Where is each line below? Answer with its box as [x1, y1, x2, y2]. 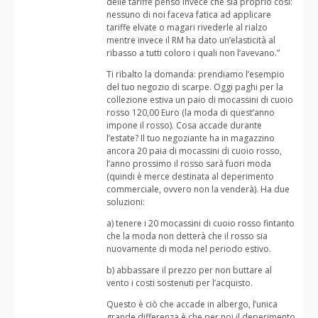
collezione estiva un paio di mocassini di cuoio [106, 94, 293, 106]
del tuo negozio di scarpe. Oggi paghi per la [106, 81, 283, 93]
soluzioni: [106, 196, 145, 208]
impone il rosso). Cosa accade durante [106, 119, 262, 131]
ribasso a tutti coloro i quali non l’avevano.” [106, 47, 280, 59]
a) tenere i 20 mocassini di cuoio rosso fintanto [106, 217, 295, 229]
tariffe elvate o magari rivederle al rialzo [106, 21, 268, 33]
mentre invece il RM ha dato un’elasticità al [106, 34, 275, 46]
